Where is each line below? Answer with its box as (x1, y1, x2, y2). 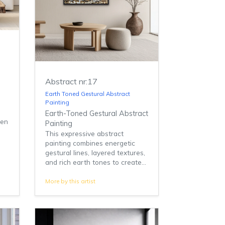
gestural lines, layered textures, (45, 148, 145, 157)
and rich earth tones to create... (45, 157, 146, 166)
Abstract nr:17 (45, 76, 97, 86)
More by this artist (45, 177, 95, 185)
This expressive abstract (45, 129, 124, 138)
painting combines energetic (45, 138, 135, 147)
